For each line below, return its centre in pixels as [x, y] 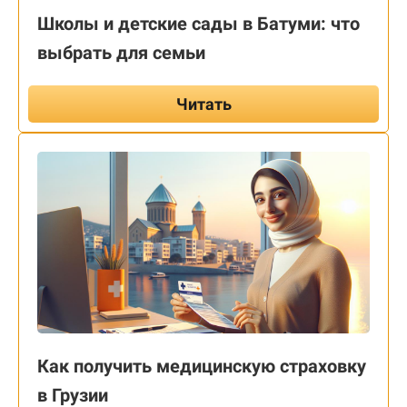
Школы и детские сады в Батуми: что [199, 24]
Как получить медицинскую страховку [202, 367]
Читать [203, 104]
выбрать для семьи [121, 53]
